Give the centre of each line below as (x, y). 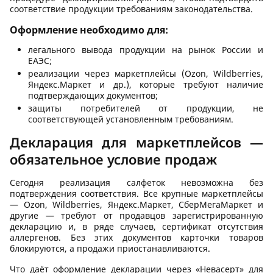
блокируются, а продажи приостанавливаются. (110, 249)
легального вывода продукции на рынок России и (146, 50)
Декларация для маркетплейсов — (136, 142)
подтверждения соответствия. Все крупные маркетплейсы (136, 194)
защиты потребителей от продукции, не (146, 108)
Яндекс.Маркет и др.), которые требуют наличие (146, 85)
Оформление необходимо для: (89, 30)
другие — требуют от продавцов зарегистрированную (136, 216)
